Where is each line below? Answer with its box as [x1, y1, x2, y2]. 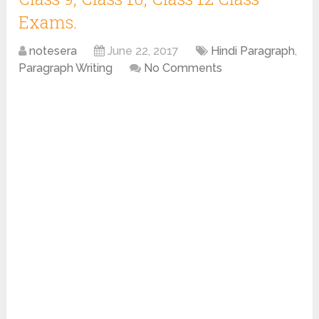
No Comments [144, 61, 223, 75]
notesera [29, 44, 78, 58]
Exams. [19, 11, 78, 33]
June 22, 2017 [108, 44, 179, 58]
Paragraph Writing [19, 61, 113, 75]
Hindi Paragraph [211, 44, 296, 58]
